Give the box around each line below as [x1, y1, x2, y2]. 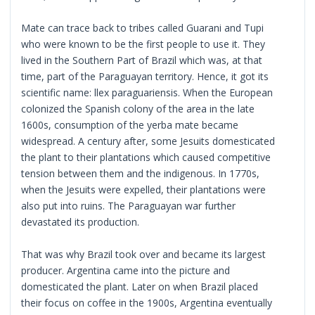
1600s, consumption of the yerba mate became [21, 117, 239, 131]
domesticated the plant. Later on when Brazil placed [21, 279, 259, 293]
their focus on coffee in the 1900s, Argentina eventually [21, 295, 273, 309]
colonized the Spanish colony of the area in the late [21, 101, 255, 115]
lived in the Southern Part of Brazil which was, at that [21, 53, 263, 67]
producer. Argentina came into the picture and [21, 263, 231, 277]
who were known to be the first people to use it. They [21, 37, 266, 51]
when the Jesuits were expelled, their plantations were [21, 182, 266, 196]
